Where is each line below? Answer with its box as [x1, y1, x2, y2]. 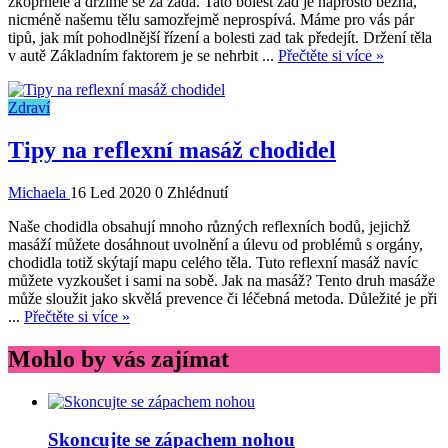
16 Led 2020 [70, 183, 155, 201]
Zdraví [8, 99, 50, 117]
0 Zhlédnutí [155, 183, 228, 201]
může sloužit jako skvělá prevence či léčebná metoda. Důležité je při [8, 289, 437, 307]
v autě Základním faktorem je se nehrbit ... [8, 47, 278, 65]
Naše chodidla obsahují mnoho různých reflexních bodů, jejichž [8, 217, 410, 235]
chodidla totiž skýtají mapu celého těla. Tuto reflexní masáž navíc [8, 253, 418, 271]
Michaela [8, 183, 70, 201]
